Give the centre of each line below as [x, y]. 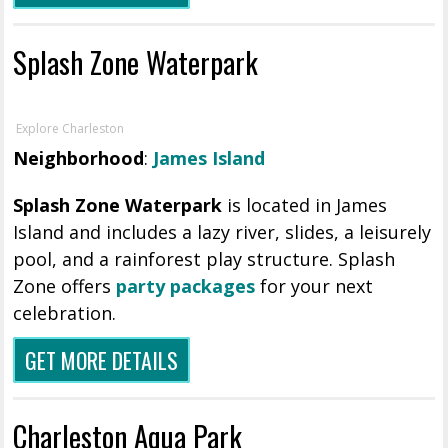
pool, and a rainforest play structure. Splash [204, 259]
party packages [186, 286]
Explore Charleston [70, 129]
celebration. [65, 313]
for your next [314, 286]
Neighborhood [79, 158]
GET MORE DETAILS [102, 360]
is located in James [305, 205]
